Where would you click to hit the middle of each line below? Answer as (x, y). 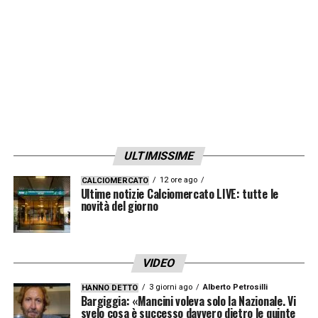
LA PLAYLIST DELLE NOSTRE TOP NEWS (147, 122)
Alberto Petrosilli (235, 287)
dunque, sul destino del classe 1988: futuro (152, 21)
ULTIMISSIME (159, 156)
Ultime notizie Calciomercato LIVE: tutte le (179, 194)
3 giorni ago (170, 287)
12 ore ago (178, 180)
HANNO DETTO (109, 288)
